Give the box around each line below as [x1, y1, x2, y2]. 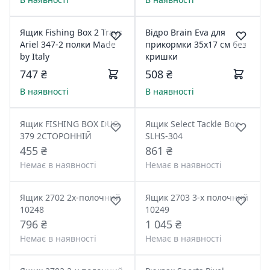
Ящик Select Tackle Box [145, 118, 239, 130]
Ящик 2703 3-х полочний [145, 192, 248, 203]
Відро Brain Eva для [145, 27, 225, 38]
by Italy [20, 51, 49, 62]
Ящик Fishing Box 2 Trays [20, 27, 122, 38]
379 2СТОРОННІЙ [20, 130, 92, 142]
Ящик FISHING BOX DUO [20, 118, 119, 130]
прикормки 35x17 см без [145, 39, 246, 50]
